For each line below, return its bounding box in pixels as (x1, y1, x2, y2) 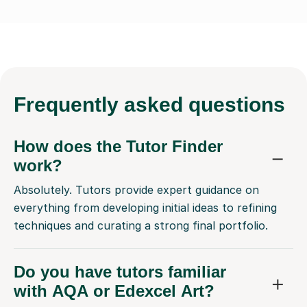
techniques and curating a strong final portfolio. (14, 219, 268, 233)
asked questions (124, 93, 285, 116)
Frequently (14, 93, 124, 116)
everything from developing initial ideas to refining (14, 201, 277, 215)
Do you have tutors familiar (14, 262, 226, 282)
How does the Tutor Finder (14, 137, 223, 156)
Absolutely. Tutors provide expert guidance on (14, 183, 259, 197)
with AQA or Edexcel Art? (14, 282, 214, 301)
